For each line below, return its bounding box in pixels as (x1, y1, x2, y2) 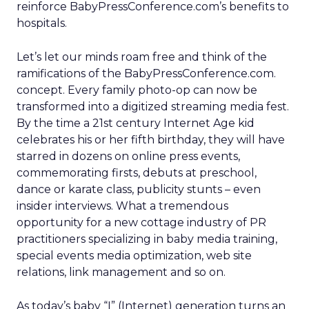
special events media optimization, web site (17, 249, 252, 262)
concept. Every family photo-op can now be (17, 83, 257, 97)
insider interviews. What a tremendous (17, 199, 228, 212)
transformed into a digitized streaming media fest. (17, 100, 289, 113)
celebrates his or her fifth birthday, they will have (17, 133, 285, 146)
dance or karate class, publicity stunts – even (17, 183, 261, 196)
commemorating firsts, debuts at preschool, (17, 166, 257, 179)
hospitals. (17, 17, 67, 30)
